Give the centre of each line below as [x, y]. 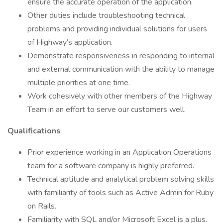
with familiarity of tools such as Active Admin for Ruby [120, 193]
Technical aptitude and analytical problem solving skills [121, 179]
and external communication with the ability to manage [121, 69]
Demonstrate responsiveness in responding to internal [121, 56]
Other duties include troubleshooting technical [106, 15]
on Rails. [42, 206]
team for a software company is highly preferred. [111, 166]
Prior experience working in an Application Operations [119, 152]
